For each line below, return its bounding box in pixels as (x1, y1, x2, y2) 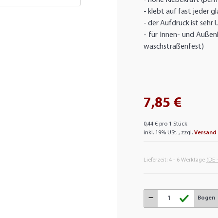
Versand (194, 129, 217, 136)
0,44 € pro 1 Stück (143, 121, 187, 127)
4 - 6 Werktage (168, 157, 206, 163)
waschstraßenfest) (143, 42, 208, 51)
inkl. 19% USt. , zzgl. (143, 129, 194, 136)
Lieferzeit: (143, 157, 169, 163)
